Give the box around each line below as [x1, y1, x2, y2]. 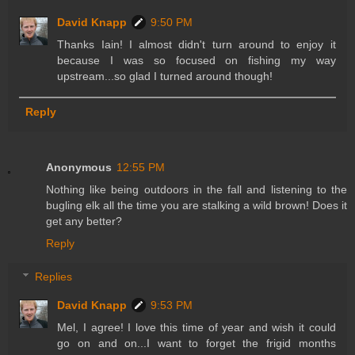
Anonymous [46, 161, 112, 174]
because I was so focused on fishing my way [57, 54, 336, 67]
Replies [35, 269, 73, 283]
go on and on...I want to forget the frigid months [57, 336, 336, 349]
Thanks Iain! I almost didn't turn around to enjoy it [57, 38, 336, 52]
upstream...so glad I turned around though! [57, 70, 273, 83]
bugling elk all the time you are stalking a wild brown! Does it [46, 199, 347, 212]
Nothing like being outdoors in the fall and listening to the [46, 183, 347, 197]
